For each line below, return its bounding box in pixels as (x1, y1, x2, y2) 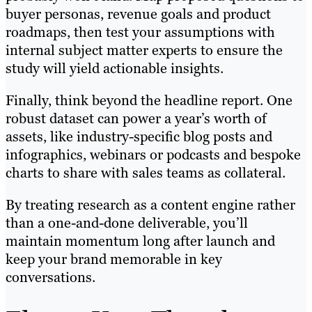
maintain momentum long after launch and (6, 232, 275, 251)
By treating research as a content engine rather (6, 196, 295, 214)
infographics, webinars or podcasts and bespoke (6, 146, 301, 164)
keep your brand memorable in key (6, 250, 222, 269)
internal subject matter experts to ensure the (6, 41, 283, 60)
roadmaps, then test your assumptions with (6, 23, 275, 42)
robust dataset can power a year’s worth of (6, 109, 267, 128)
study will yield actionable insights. (6, 59, 224, 78)
